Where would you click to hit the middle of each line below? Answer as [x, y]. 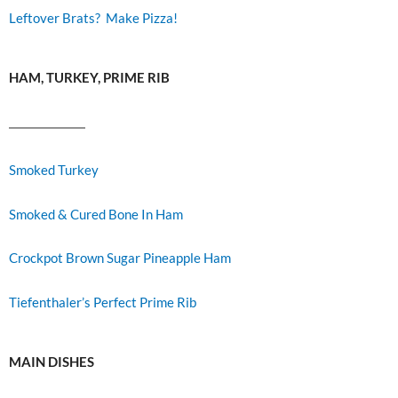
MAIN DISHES [52, 362]
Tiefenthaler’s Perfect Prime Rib [103, 302]
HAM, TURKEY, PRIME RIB [89, 78]
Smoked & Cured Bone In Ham [96, 214]
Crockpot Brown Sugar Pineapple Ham [120, 259]
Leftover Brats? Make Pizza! [93, 18]
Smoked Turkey [54, 171]
